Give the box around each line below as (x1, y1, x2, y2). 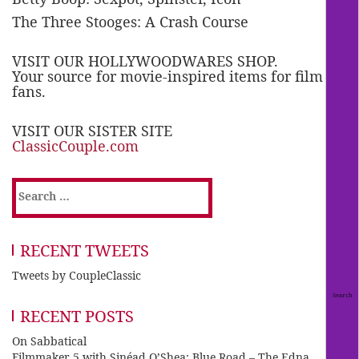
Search (15, 181, 53, 197)
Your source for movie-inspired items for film (12, 67, 323, 87)
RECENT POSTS (20, 305, 134, 328)
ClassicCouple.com (12, 136, 139, 156)
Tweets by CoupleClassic (12, 268, 141, 284)
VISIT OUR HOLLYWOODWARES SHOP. (12, 51, 278, 71)
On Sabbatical (12, 333, 87, 349)
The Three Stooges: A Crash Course (12, 12, 248, 32)
